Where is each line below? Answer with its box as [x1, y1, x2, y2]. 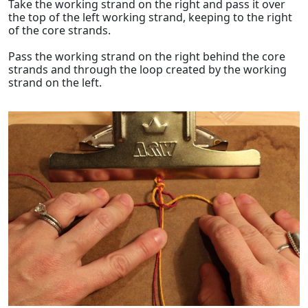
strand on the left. [8, 75, 102, 91]
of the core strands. [8, 23, 111, 38]
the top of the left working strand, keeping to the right [8, 10, 292, 25]
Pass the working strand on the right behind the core [8, 49, 285, 65]
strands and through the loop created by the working [8, 62, 287, 78]
